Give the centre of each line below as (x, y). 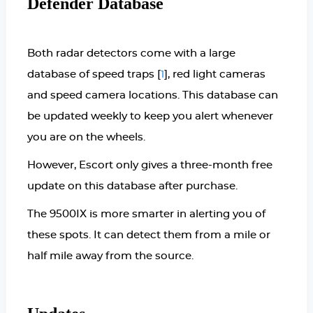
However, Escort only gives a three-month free (150, 165)
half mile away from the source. (110, 256)
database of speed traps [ (94, 74)
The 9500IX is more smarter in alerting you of (146, 214)
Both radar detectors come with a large (131, 53)
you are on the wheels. (86, 137)
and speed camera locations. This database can (152, 95)
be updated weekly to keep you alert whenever (150, 116)
